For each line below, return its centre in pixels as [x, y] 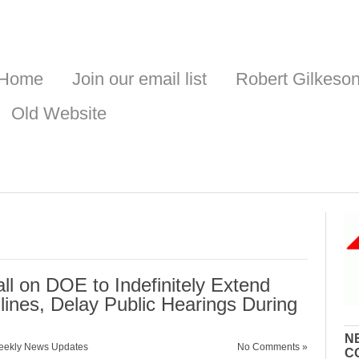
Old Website [59, 113]
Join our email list [139, 79]
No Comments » [272, 347]
